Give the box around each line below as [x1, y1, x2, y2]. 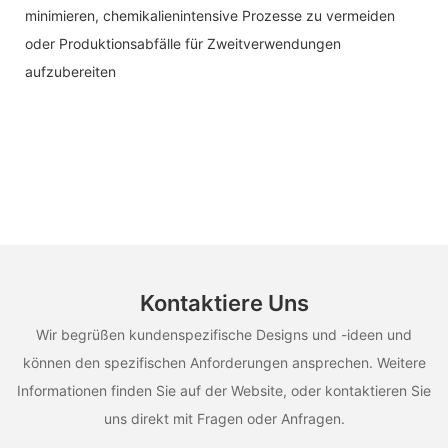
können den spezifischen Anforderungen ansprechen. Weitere [22, 353, 426, 371]
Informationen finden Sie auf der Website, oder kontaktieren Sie [17, 381, 431, 399]
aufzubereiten [25, 62, 116, 80]
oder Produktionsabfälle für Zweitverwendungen [25, 34, 341, 52]
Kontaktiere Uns [139, 290, 309, 317]
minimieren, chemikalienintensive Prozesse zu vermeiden [25, 6, 395, 24]
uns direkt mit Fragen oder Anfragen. [103, 409, 345, 427]
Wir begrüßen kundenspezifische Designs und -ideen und [36, 325, 412, 343]
